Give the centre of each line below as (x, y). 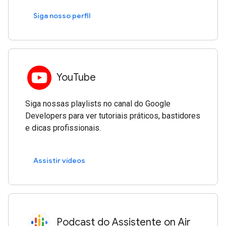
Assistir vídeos (60, 161)
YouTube (76, 77)
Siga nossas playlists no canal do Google (98, 103)
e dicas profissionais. (63, 128)
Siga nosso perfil (62, 16)
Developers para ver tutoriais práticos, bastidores (113, 116)
